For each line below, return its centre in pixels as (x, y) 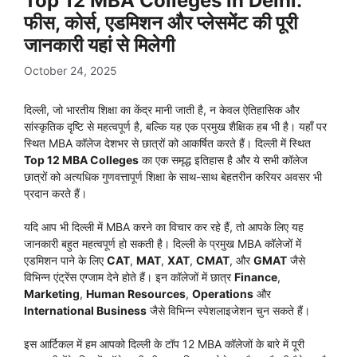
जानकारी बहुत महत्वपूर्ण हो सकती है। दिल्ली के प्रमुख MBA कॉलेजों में (163, 244)
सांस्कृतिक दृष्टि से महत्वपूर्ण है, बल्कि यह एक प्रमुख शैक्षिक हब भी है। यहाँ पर (175, 127)
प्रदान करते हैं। (55, 194)
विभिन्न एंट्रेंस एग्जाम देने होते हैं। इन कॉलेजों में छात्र (129, 277)
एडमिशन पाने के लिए (65, 261)
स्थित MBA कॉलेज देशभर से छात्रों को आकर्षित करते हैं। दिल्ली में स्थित (167, 143)
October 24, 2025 (71, 71)
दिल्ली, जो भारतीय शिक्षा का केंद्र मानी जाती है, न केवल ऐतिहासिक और (162, 110)
